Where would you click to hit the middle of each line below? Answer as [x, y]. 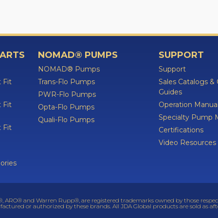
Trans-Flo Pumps [66, 82]
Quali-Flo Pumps [66, 120]
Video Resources [187, 143]
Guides [170, 92]
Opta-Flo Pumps [66, 107]
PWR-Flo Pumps [67, 94]
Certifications [181, 130]
